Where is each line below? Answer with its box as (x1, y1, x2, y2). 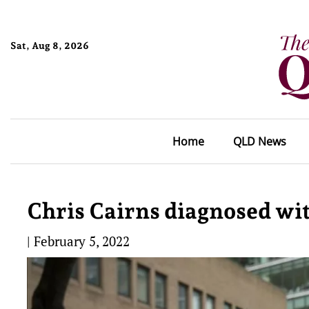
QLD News (232, 134, 286, 149)
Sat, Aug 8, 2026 (10, 39, 89, 51)
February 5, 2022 (34, 232, 130, 250)
